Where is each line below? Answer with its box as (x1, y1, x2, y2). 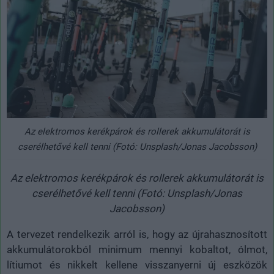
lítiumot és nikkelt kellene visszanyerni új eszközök (7, 259, 267, 272)
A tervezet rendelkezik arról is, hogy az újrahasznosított (7, 228, 267, 241)
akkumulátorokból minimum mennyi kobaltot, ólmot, (7, 243, 267, 256)
